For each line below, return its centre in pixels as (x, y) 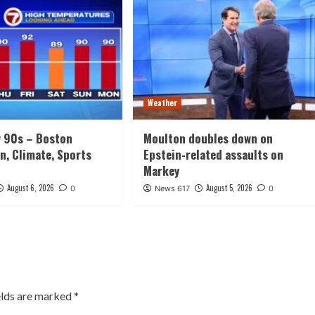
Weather (162, 103)
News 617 (172, 189)
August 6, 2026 (31, 188)
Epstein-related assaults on (213, 155)
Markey (161, 171)
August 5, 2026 (229, 188)
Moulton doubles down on (208, 139)
